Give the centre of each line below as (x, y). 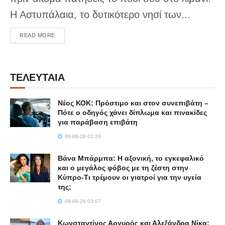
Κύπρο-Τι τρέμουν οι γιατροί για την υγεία (130, 177)
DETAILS (67, 34)
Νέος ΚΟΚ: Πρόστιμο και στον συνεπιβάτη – (133, 103)
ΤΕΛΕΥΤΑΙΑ (37, 77)
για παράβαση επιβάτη (98, 122)
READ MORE (37, 35)
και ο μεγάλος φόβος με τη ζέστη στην (123, 167)
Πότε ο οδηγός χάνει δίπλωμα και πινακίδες (132, 112)
